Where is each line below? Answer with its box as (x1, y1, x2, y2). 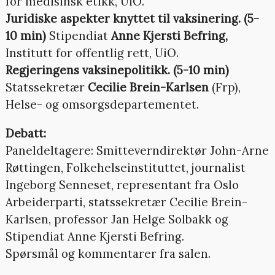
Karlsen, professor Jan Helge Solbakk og (5, 211, 228, 227)
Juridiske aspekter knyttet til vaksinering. (5, 11, 241, 26)
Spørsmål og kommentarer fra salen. (5, 246, 211, 261)
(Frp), (208, 80, 241, 95)
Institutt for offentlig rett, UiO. (5, 45, 179, 61)
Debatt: (5, 125, 49, 141)
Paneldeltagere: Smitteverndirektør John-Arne (5, 142, 269, 158)
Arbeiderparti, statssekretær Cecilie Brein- (5, 194, 247, 209)
